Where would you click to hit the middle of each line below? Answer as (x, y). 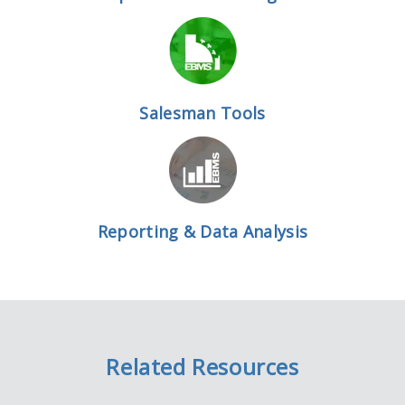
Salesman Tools (202, 113)
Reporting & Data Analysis (202, 231)
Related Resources (202, 366)
